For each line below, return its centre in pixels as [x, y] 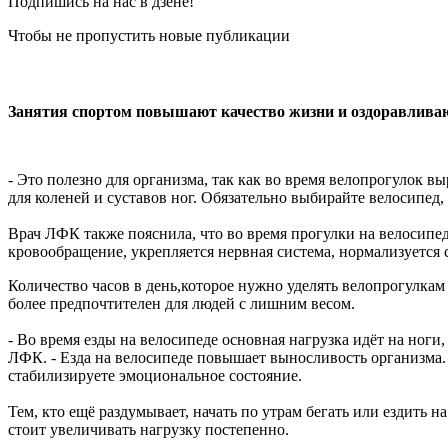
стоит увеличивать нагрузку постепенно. [148, 429]
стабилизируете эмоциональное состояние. [155, 375]
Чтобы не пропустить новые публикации [149, 35]
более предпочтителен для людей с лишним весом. [181, 303]
